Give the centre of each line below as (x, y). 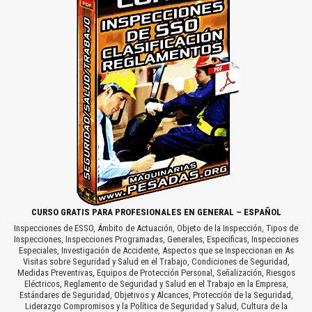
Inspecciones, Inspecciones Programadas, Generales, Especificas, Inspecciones (156, 239)
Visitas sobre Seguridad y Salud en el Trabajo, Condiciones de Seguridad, (156, 261)
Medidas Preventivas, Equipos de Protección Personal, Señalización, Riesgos (156, 272)
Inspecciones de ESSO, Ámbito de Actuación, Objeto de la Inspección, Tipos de (156, 228)
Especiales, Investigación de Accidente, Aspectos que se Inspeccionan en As (156, 250)
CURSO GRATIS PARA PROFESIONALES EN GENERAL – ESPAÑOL (156, 212)
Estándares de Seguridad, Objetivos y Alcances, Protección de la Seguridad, (156, 295)
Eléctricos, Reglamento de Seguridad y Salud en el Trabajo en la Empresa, (156, 283)
